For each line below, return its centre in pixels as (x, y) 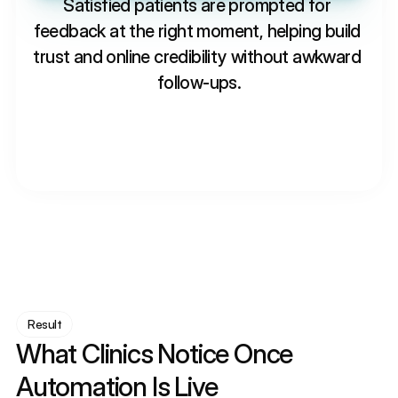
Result (45, 324)
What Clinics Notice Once (155, 354)
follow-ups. (199, 83)
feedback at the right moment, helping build (197, 31)
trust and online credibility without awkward (197, 57)
